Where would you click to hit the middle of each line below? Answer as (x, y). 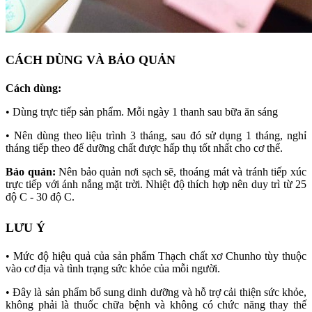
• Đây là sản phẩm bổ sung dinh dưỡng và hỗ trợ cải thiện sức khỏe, (156, 292)
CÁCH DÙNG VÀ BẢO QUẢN (91, 60)
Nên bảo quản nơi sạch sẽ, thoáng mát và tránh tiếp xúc (183, 172)
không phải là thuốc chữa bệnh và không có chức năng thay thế (156, 304)
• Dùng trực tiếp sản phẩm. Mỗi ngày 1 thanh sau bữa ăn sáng (142, 112)
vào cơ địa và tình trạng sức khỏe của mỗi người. (113, 268)
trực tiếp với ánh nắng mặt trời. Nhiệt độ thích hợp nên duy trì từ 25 (156, 185)
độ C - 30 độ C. (40, 197)
